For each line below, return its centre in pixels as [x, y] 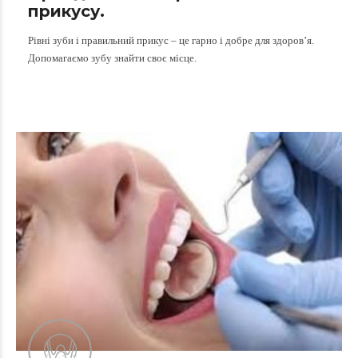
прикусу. [66, 12]
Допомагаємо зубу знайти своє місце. [112, 58]
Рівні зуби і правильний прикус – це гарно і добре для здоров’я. [171, 41]
